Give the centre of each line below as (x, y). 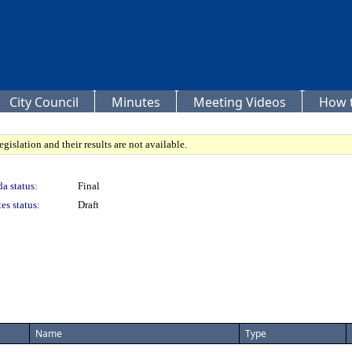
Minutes (136, 102)
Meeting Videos (240, 102)
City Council (44, 102)
